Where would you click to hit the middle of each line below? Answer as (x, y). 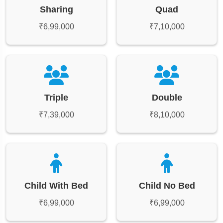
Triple (56, 97)
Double (167, 97)
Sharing (56, 9)
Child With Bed (56, 185)
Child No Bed (167, 185)
